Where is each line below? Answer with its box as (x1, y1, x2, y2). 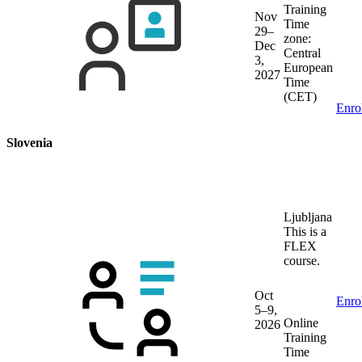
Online (284, 315, 318, 330)
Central (284, 46, 321, 61)
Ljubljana (284, 209, 332, 224)
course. (284, 253, 320, 267)
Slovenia (6, 135, 53, 149)
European (284, 61, 333, 75)
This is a (284, 224, 326, 238)
